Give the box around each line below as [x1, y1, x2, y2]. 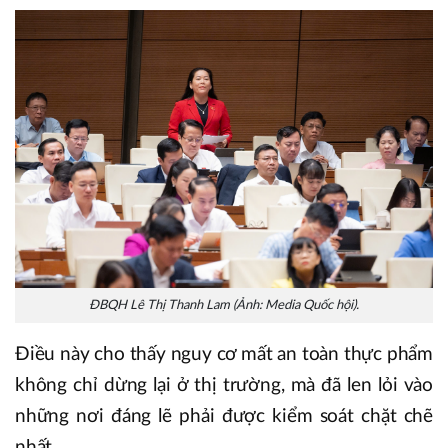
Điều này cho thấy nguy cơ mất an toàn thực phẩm [15, 345, 433, 365]
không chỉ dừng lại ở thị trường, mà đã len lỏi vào [15, 376, 433, 396]
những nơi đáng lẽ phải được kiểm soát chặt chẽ [15, 407, 433, 427]
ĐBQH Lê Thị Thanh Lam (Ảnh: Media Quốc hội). [89, 299, 359, 313]
